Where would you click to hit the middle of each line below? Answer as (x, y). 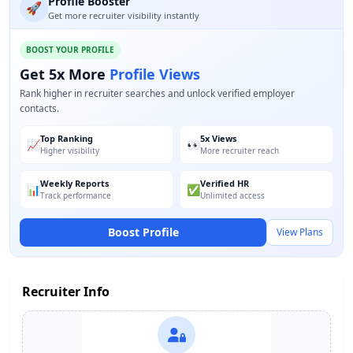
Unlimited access (232, 195)
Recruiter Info (66, 292)
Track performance (76, 195)
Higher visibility (70, 150)
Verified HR (225, 183)
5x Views (218, 138)
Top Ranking (67, 138)
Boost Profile (143, 232)
